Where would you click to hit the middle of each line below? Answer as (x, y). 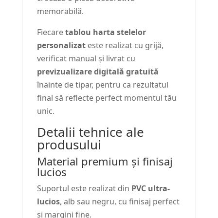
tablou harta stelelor (105, 32)
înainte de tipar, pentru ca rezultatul (102, 84)
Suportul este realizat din (84, 188)
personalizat (61, 45)
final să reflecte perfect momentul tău (107, 98)
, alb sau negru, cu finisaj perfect (119, 201)
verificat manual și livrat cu (86, 58)
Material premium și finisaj (105, 161)
